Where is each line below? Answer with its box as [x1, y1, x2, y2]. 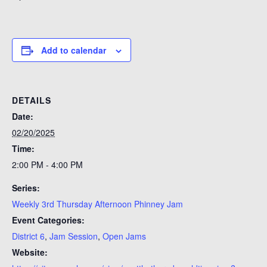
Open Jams [103, 229, 146, 242]
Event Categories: [12, 213, 85, 226]
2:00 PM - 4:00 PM [12, 158, 83, 170]
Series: [12, 181, 40, 194]
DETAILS [12, 94, 51, 106]
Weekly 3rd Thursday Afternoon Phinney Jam [12, 197, 183, 210]
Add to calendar [41, 44, 106, 56]
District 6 [12, 229, 45, 242]
